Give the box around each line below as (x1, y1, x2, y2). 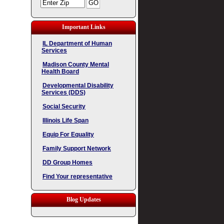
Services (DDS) (41, 89, 85, 96)
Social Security (42, 103, 85, 110)
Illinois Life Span (42, 117, 88, 124)
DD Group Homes (42, 159, 92, 166)
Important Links (61, 23, 105, 30)
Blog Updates (66, 196, 101, 203)
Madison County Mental (42, 61, 109, 68)
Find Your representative (42, 173, 112, 180)
